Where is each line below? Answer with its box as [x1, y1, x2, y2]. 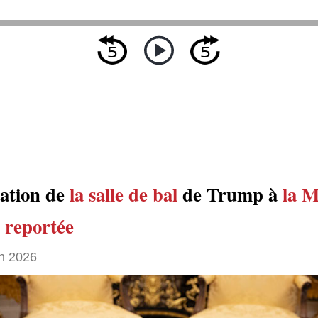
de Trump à [177, 180, 283, 208]
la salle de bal [70, 180, 177, 208]
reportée [5, 212, 74, 240]
